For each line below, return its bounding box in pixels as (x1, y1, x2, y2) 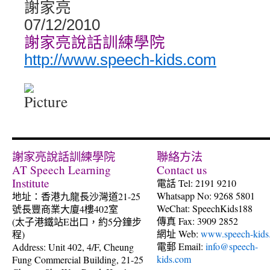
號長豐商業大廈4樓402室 (12, 202, 118, 215)
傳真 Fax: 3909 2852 (157, 215, 238, 227)
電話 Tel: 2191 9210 (157, 177, 236, 189)
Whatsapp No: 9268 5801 (157, 189, 255, 202)
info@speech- (206, 240, 258, 253)
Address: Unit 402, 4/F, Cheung (12, 240, 134, 253)
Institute (12, 175, 49, 190)
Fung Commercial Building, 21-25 (12, 253, 143, 266)
